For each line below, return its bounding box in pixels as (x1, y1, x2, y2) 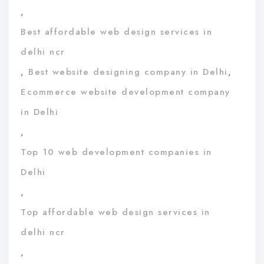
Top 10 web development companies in (21, 146, 212, 159)
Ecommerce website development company (21, 85, 230, 99)
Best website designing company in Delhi (28, 65, 228, 79)
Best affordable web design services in (21, 25, 212, 39)
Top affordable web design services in (21, 206, 210, 219)
